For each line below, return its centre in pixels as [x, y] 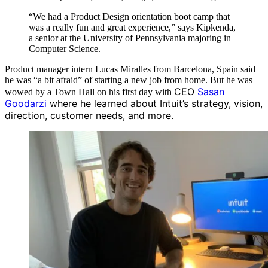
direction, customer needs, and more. [89, 115]
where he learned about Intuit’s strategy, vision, [155, 103]
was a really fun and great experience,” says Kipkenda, [132, 27]
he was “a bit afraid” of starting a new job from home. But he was [129, 80]
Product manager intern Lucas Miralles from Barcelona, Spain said [130, 69]
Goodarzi [26, 103]
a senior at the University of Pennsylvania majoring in [130, 38]
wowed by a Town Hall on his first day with [89, 92]
